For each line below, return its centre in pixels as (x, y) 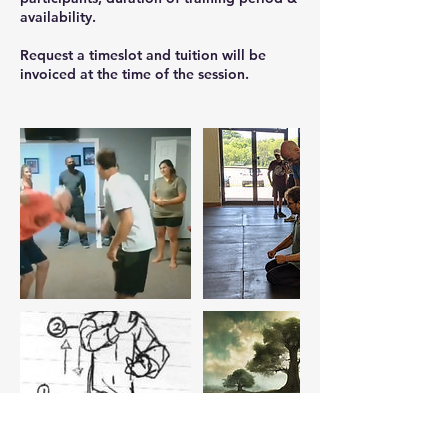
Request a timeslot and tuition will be (143, 55)
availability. (58, 17)
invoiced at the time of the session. (134, 74)
